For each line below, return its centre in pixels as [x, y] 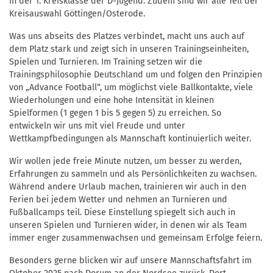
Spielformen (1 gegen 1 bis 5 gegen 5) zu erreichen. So [115, 113]
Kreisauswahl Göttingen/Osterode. [77, 14]
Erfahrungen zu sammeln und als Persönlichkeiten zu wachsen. [133, 174]
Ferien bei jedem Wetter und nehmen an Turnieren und [118, 200]
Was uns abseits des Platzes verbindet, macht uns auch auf [127, 37]
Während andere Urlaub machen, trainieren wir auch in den [128, 187]
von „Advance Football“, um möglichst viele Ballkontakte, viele [131, 88]
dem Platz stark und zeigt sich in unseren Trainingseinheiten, [129, 49]
